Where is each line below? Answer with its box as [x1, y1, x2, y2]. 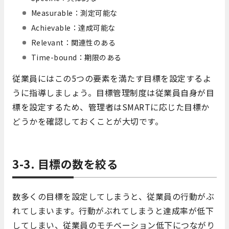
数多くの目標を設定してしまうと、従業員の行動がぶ [12, 190, 214, 202]
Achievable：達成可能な [31, 22, 116, 33]
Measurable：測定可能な [31, 7, 118, 18]
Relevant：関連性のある [31, 37, 116, 48]
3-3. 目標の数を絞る [12, 155, 118, 172]
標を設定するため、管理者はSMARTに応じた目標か [12, 100, 210, 113]
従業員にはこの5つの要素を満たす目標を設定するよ [12, 72, 211, 84]
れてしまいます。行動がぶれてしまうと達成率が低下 [12, 204, 214, 217]
